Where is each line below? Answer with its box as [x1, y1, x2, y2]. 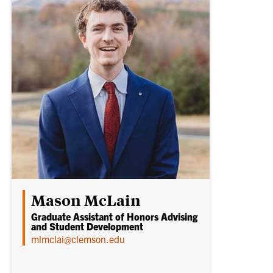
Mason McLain [31, 190, 141, 210]
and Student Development [31, 220, 144, 233]
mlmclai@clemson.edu [31, 233, 126, 246]
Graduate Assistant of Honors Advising [31, 210, 198, 223]
